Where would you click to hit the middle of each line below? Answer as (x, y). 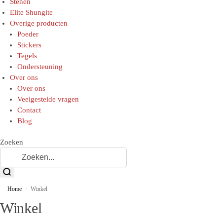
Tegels (27, 55)
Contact (29, 110)
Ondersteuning (40, 66)
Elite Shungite (31, 12)
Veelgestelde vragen (48, 99)
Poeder (28, 34)
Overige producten (39, 23)
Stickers (29, 45)
